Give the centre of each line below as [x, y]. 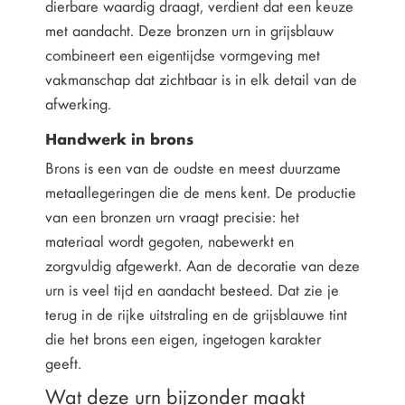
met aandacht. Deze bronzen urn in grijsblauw [189, 30]
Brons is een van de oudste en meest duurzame [193, 168]
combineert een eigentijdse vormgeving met [183, 55]
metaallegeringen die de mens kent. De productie [201, 192]
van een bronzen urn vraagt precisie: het [172, 217]
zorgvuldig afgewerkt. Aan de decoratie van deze [202, 265]
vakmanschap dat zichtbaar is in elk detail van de [201, 79]
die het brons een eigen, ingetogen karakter [183, 339]
